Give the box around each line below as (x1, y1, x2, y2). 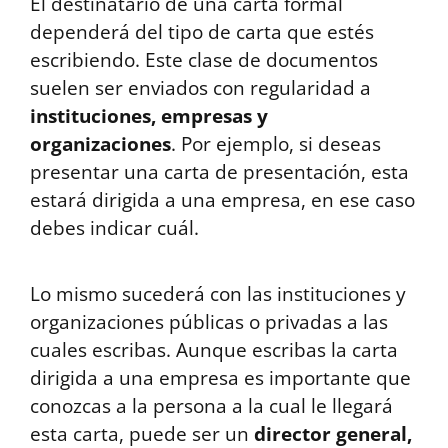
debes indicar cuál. (30, 214, 199, 241)
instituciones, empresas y (30, 102, 268, 129)
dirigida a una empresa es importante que (30, 364, 411, 391)
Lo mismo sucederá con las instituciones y (30, 280, 406, 307)
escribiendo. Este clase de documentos (30, 46, 378, 73)
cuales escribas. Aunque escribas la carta (30, 336, 398, 363)
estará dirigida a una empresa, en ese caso (30, 186, 415, 213)
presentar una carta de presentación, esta (30, 158, 409, 185)
